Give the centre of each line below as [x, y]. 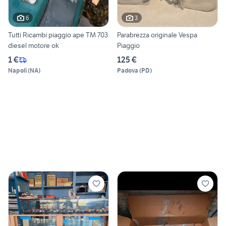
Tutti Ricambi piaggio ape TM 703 [58, 35]
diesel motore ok [34, 46]
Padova [128, 71]
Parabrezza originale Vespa [157, 35]
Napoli [17, 71]
